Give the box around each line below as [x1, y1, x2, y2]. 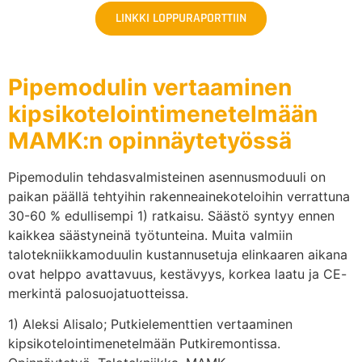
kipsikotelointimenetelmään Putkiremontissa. [8, 335, 280, 352]
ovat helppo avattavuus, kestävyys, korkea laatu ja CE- [8, 265, 347, 282]
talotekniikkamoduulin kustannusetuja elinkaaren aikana [8, 246, 347, 263]
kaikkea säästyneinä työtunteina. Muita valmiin [8, 226, 293, 243]
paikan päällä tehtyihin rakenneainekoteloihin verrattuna [8, 187, 350, 204]
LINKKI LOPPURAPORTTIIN [116, 9, 246, 27]
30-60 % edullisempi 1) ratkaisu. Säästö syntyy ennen [8, 207, 335, 224]
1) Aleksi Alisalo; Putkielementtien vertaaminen [8, 316, 293, 333]
